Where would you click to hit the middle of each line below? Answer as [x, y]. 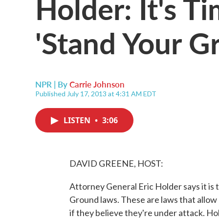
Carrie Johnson [97, 84]
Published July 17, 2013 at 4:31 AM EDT [96, 94]
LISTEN [78, 120]
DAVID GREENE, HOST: [116, 163]
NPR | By [52, 84]
